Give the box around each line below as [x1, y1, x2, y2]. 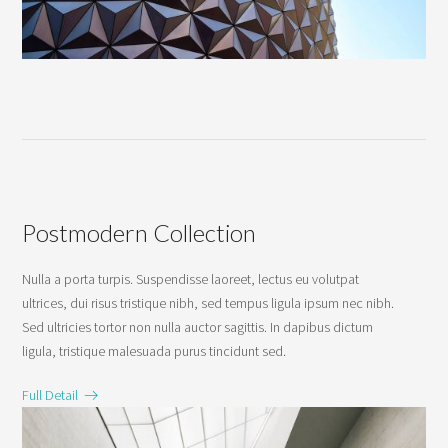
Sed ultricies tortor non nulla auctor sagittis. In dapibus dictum [22, 318, 374, 337]
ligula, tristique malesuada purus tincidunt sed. [22, 342, 287, 361]
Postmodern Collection [22, 218, 257, 248]
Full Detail [22, 386, 85, 405]
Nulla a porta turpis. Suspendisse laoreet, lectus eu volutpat [22, 270, 360, 289]
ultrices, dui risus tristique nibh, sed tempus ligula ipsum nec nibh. [22, 294, 395, 313]
